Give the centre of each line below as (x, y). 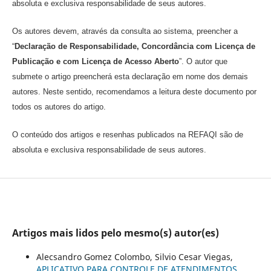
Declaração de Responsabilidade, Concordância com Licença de (135, 47)
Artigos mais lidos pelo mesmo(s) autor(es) (115, 233)
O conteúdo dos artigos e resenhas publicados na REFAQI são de (127, 135)
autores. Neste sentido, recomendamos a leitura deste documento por (134, 92)
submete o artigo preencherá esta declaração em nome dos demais (130, 77)
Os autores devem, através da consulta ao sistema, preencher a (125, 31)
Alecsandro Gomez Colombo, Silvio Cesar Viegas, (134, 257)
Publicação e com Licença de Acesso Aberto (95, 62)
